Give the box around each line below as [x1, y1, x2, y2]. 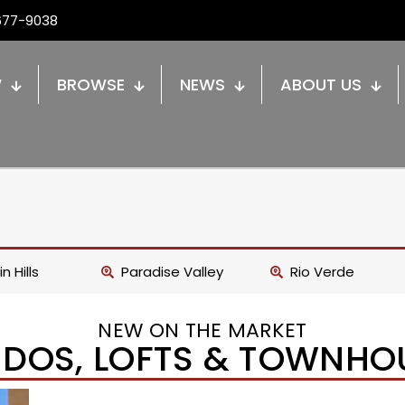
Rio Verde [290, 262, 355, 281]
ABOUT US [280, 73, 362, 96]
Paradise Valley [121, 262, 224, 281]
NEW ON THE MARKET [98, 316, 307, 344]
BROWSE [57, 73, 125, 96]
